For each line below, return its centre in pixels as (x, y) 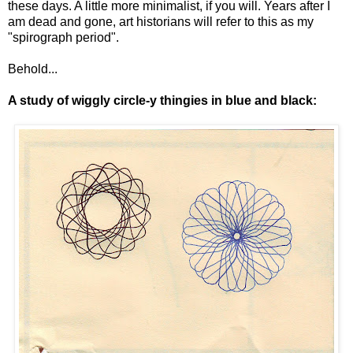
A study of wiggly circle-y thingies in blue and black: (162, 101)
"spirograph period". (63, 38)
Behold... (33, 69)
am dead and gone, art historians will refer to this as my (161, 22)
